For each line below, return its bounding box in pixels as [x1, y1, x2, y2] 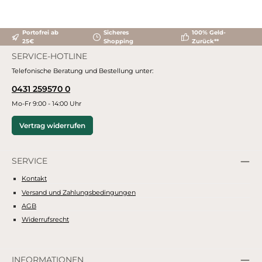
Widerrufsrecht [22, 215, 69, 224]
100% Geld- [192, 29, 226, 37]
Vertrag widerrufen [19, 121, 85, 130]
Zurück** [192, 37, 219, 46]
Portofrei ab [22, 29, 58, 37]
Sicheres [104, 29, 129, 37]
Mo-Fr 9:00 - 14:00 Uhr [12, 99, 81, 108]
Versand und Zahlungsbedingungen [22, 188, 136, 196]
